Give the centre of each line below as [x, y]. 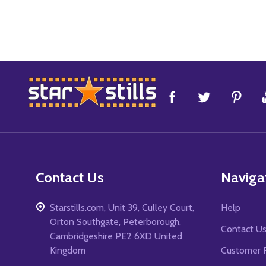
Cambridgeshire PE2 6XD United [116, 236]
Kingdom [68, 251]
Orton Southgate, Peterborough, [115, 222]
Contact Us [70, 178]
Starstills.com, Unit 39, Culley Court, [122, 208]
